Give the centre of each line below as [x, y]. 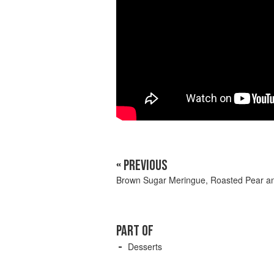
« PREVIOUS [142, 166]
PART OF [135, 231]
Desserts [145, 247]
